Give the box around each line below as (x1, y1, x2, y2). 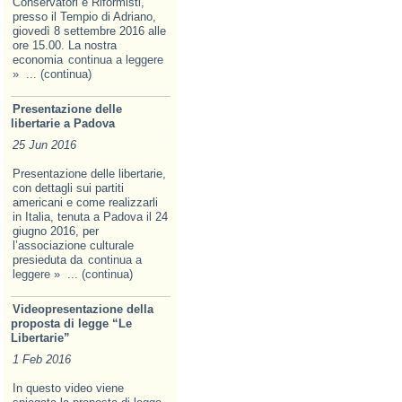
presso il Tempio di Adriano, (13, 10, 156, 23)
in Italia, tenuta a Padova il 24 (13, 210, 168, 223)
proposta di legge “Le (11, 317, 132, 330)
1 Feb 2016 (13, 353, 71, 366)
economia (13, 53, 66, 66)
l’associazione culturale (13, 239, 134, 252)
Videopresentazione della (13, 302, 153, 316)
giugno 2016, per (13, 224, 99, 238)
